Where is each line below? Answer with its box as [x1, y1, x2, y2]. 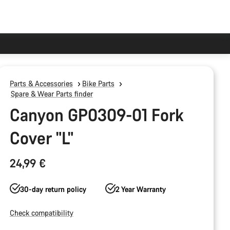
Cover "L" [9, 127, 73, 149]
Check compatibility [9, 208, 73, 218]
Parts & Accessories [9, 79, 73, 88]
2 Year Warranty [116, 184, 166, 194]
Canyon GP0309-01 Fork [9, 104, 183, 126]
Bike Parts [82, 79, 114, 88]
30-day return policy [20, 184, 86, 194]
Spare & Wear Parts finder [10, 89, 93, 99]
